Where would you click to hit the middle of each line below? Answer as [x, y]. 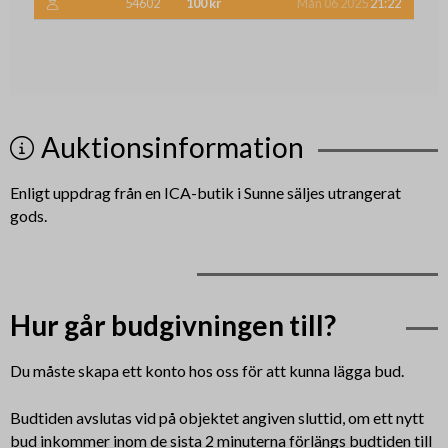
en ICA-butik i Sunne [214, 192]
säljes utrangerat [342, 192]
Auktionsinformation [173, 146]
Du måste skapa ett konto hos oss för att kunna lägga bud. [206, 370]
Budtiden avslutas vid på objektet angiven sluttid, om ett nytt [216, 417]
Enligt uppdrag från [77, 192]
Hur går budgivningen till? [172, 324]
